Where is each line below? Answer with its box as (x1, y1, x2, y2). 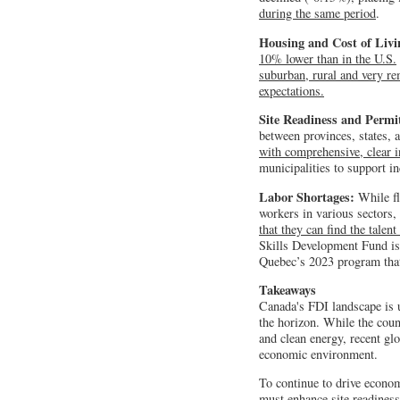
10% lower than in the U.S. (259, 49, 396, 67)
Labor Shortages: (259, 187, 354, 206)
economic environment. (259, 346, 378, 363)
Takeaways (259, 280, 316, 300)
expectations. (259, 81, 324, 99)
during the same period (259, 4, 376, 22)
